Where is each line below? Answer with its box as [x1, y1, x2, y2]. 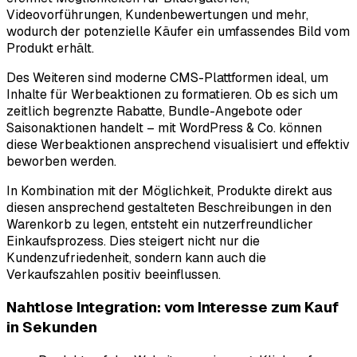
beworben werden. [6, 152, 116, 170]
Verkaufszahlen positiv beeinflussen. [6, 265, 221, 283]
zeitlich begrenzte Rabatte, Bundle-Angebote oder [6, 102, 303, 120]
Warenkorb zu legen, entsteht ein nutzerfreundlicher [6, 215, 313, 233]
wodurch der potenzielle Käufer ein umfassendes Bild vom [6, 22, 350, 40]
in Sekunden [6, 317, 97, 338]
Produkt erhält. [6, 39, 94, 57]
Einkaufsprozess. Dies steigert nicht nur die [6, 232, 260, 249]
